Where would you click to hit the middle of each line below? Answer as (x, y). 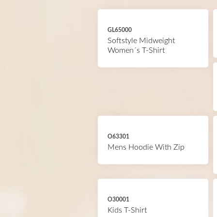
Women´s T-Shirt (136, 50)
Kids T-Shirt (127, 210)
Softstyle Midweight (141, 41)
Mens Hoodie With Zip (146, 147)
